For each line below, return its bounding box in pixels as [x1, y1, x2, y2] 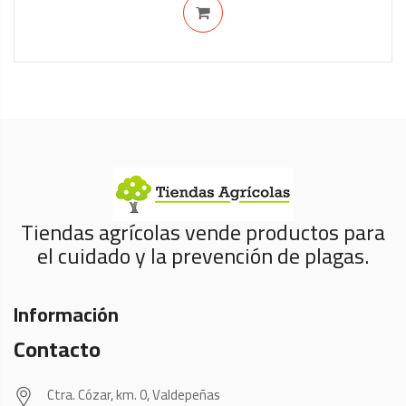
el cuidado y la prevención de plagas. [37, 236, 369, 276]
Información [14, 295, 119, 333]
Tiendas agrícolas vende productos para [21, 212, 385, 253]
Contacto [14, 329, 101, 370]
